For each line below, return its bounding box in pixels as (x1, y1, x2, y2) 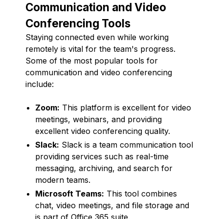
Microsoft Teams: (35, 188, 104, 198)
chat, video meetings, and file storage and (35, 200, 189, 210)
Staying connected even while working (25, 32, 169, 42)
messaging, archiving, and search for (35, 163, 173, 173)
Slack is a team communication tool (59, 139, 193, 150)
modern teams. (35, 175, 90, 185)
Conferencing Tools (25, 16, 131, 30)
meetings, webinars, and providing (35, 114, 162, 124)
